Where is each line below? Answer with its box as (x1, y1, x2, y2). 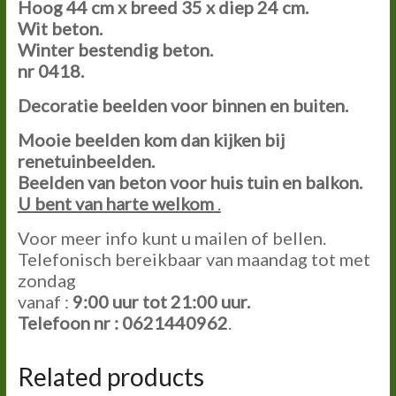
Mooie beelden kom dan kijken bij (17, 128, 285, 150)
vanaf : (17, 290, 72, 312)
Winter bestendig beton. (17, 38, 213, 60)
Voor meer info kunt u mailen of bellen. (17, 226, 326, 248)
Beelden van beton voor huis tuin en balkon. (17, 171, 362, 193)
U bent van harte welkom (17, 192, 214, 214)
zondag (17, 269, 76, 291)
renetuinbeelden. (17, 149, 155, 171)
